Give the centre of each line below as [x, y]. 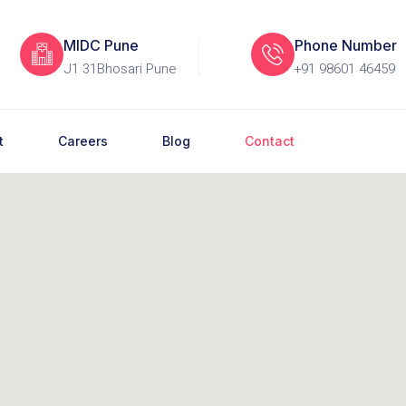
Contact [270, 140]
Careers [83, 140]
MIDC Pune [101, 46]
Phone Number [346, 46]
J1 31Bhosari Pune [120, 69]
